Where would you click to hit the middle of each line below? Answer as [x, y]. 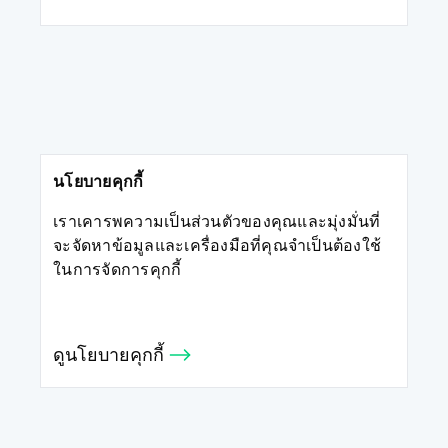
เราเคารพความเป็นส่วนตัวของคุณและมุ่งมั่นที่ [217, 223]
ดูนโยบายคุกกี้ [111, 357]
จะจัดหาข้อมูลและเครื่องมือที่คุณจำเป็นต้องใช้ [217, 247]
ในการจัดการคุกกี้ [117, 271]
